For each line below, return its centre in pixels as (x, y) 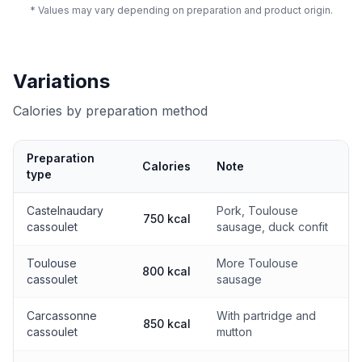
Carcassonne (62, 316)
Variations (61, 81)
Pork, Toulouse (257, 210)
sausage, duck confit (272, 227)
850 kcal (167, 324)
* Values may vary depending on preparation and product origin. (181, 10)
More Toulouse (257, 263)
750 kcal (167, 219)
